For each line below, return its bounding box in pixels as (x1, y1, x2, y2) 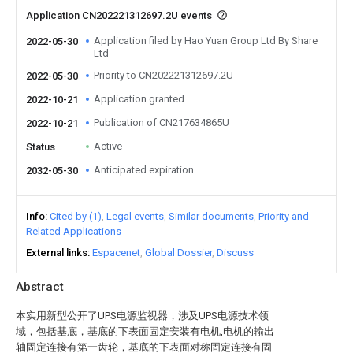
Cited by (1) (50, 210, 102, 222)
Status (26, 141, 55, 153)
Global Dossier (145, 247, 212, 258)
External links (26, 247, 87, 258)
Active (94, 140, 122, 152)
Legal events (106, 210, 164, 222)
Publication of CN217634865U (94, 117, 229, 128)
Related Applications (26, 225, 121, 237)
